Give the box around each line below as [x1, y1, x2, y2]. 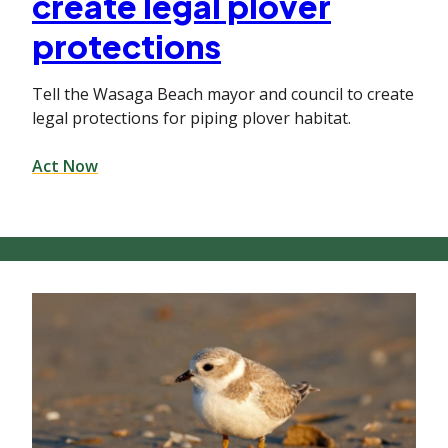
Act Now [32, 154, 98, 177]
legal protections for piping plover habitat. [32, 106, 351, 129]
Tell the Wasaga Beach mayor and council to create [32, 82, 414, 105]
